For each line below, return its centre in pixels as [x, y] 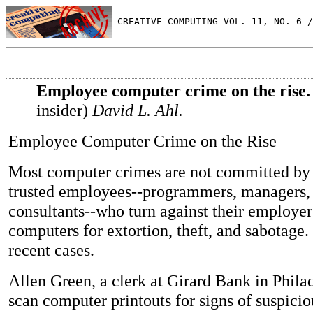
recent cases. [51, 250]
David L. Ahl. [138, 110]
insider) [64, 110]
